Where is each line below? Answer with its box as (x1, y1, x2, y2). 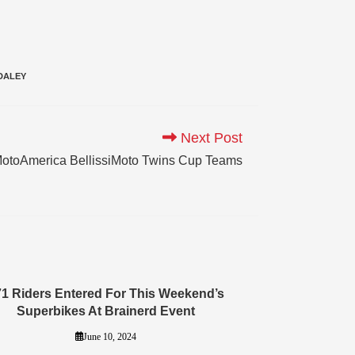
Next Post (177, 129, 242, 146)
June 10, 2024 (83, 330, 137, 342)
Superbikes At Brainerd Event (17, 303, 195, 318)
